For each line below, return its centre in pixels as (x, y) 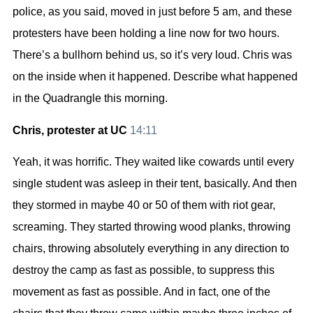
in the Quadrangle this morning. (90, 99)
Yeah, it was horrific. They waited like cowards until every (153, 162)
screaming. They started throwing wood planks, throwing (152, 227)
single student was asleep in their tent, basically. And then (155, 184)
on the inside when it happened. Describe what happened (155, 77)
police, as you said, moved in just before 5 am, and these (152, 12)
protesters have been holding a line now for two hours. (146, 34)
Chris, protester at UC (71, 130)
